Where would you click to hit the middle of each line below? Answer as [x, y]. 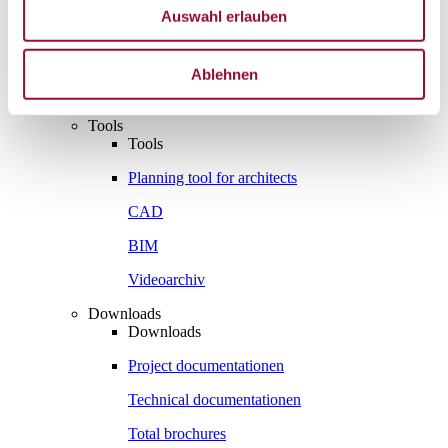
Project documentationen [206, 365]
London [153, 37]
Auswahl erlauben [224, 16]
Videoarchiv [166, 279]
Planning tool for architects [212, 177]
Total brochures [177, 433]
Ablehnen [224, 74]
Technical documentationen [214, 399]
